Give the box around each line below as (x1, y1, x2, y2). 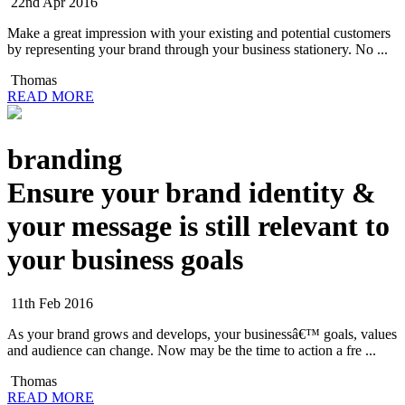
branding (7, 142, 122, 175)
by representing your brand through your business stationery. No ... (7, 42, 388, 58)
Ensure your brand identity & (7, 175, 376, 209)
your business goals (7, 242, 243, 276)
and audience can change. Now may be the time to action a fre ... (7, 343, 376, 358)
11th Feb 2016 (7, 296, 93, 311)
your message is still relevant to (7, 209, 390, 242)
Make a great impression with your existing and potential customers (7, 25, 391, 42)
